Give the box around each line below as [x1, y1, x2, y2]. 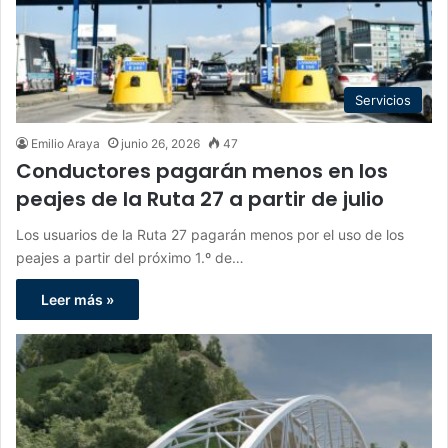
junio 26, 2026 [121, 135, 200, 151]
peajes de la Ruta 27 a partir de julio [16, 184, 384, 213]
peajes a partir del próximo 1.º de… [16, 248, 244, 266]
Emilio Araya [31, 135, 100, 151]
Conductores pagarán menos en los [16, 156, 388, 185]
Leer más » [41, 290, 114, 308]
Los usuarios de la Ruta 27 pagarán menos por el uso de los [16, 225, 404, 243]
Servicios [355, 91, 411, 108]
